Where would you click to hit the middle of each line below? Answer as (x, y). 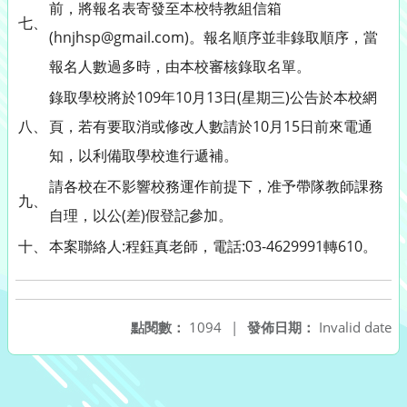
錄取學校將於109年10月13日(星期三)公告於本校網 (213, 97)
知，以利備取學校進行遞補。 (144, 155)
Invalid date (353, 327)
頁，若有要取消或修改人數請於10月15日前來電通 (211, 126)
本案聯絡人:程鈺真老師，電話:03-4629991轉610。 (213, 246)
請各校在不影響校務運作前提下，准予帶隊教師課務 (216, 186)
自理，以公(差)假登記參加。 (141, 215)
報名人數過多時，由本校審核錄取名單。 (180, 66)
